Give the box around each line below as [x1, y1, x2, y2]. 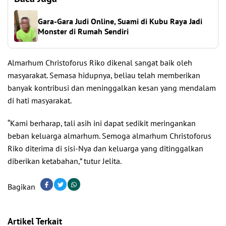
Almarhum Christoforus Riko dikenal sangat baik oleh [8, 58, 192, 68]
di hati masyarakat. [8, 95, 72, 106]
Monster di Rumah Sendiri [38, 26, 129, 36]
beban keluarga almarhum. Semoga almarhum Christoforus [8, 131, 211, 141]
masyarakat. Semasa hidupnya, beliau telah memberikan [8, 70, 200, 81]
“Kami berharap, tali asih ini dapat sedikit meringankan [8, 118, 196, 129]
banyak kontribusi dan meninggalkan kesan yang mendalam [8, 83, 216, 93]
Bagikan [8, 181, 35, 192]
